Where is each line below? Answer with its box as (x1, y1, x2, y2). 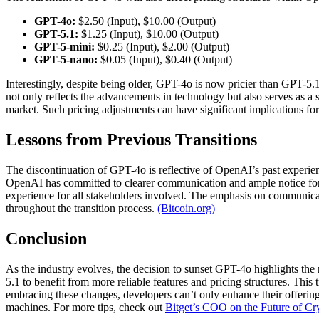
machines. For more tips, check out (6, 301, 165, 313)
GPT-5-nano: (34, 53, 98, 66)
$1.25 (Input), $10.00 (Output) (78, 28, 219, 41)
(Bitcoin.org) (157, 202, 215, 215)
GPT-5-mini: (34, 41, 95, 53)
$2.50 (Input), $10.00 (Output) (75, 15, 216, 28)
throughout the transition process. (6, 202, 157, 215)
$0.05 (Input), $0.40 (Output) (98, 53, 232, 66)
